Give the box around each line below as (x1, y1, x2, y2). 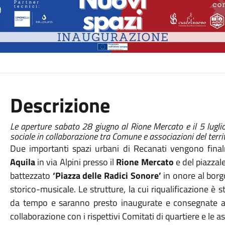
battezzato (10, 169, 53, 182)
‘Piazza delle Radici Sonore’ (52, 169, 164, 182)
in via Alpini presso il (35, 155, 117, 169)
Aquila (10, 155, 35, 169)
